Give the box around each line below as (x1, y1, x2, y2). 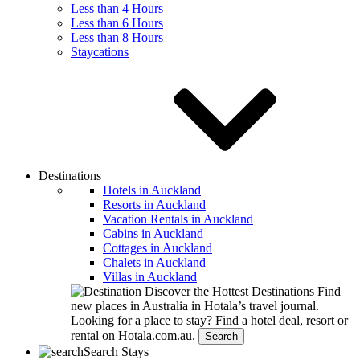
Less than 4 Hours (71, 2, 163, 15)
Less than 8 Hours (71, 31, 163, 44)
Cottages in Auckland (103, 241, 212, 255)
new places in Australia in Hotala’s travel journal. (71, 299, 319, 313)
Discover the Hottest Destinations (141, 284, 317, 298)
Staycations (71, 45, 129, 59)
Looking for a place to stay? (71, 313, 215, 327)
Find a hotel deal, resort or (215, 313, 348, 327)
